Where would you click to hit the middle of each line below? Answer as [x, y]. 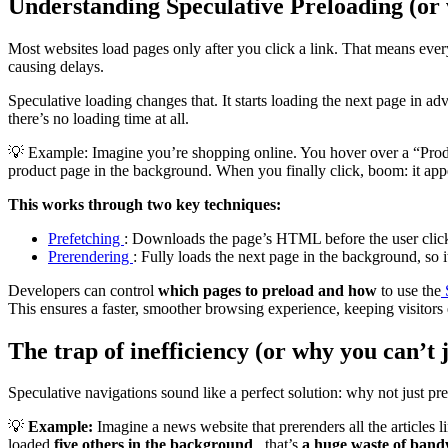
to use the [411, 290]
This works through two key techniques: [144, 204]
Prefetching [86, 238]
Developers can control [83, 290]
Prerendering [90, 256]
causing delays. [56, 66]
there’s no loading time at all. [98, 118]
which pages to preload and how [269, 290]
